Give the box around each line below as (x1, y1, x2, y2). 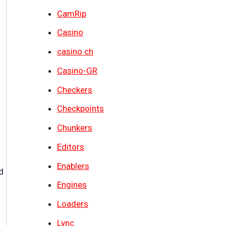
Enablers (57, 160, 89, 171)
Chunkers (57, 123, 92, 133)
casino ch (57, 46, 93, 57)
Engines (57, 180, 87, 190)
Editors (57, 141, 84, 152)
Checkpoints (57, 103, 104, 114)
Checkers (57, 84, 92, 95)
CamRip (57, 8, 86, 19)
